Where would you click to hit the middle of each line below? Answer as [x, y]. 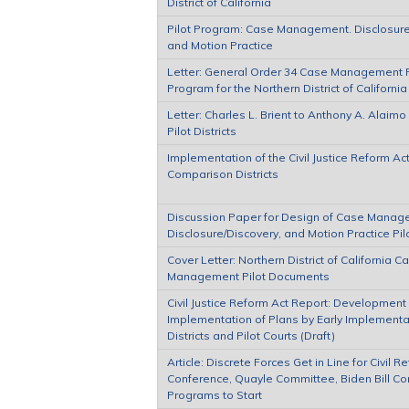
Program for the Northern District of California [287, 88]
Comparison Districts [223, 173]
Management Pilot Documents [248, 276]
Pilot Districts [202, 131]
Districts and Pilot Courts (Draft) [251, 335]
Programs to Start [215, 394]
